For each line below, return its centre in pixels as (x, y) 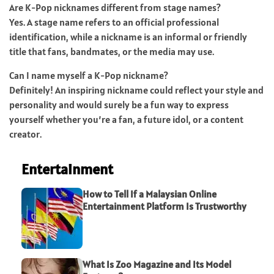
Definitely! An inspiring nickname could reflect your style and (136, 90)
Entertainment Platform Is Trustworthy (165, 206)
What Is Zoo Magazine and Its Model (157, 264)
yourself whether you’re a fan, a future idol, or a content (126, 119)
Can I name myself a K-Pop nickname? (89, 75)
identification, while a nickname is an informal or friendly (128, 36)
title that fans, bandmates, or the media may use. (112, 51)
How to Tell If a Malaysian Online (150, 194)
